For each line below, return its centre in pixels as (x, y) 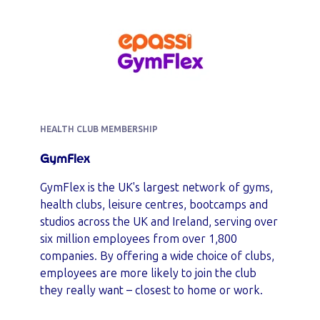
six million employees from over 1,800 (139, 239)
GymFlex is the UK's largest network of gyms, (156, 187)
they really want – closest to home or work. (151, 290)
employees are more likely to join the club (148, 273)
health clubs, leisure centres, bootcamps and (154, 205)
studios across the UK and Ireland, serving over (159, 222)
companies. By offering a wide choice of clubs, (157, 256)
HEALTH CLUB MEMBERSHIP (99, 129)
